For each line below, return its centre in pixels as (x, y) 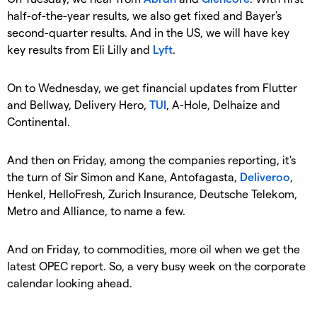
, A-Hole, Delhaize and (223, 104)
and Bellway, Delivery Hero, (78, 104)
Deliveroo (265, 176)
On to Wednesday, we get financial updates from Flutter (152, 87)
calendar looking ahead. (70, 282)
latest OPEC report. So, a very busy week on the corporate (156, 265)
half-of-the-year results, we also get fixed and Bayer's (144, 15)
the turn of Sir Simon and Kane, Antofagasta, (123, 176)
